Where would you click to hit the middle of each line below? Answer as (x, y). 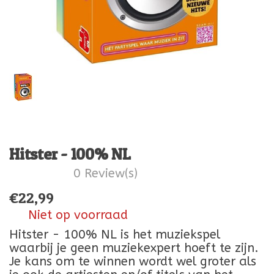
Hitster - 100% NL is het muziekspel (115, 235)
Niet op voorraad (76, 215)
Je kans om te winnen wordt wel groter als (133, 261)
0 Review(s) (106, 173)
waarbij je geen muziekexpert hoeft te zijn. (134, 248)
